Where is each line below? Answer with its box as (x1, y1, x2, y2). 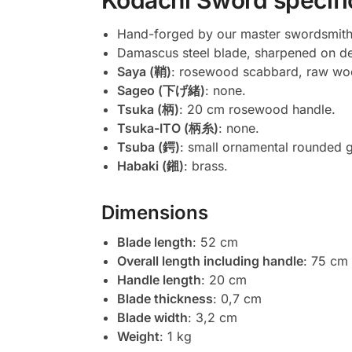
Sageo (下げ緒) (116, 82, 205, 99)
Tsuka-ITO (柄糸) (116, 120, 218, 137)
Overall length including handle (116, 253, 303, 269)
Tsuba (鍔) (116, 139, 180, 156)
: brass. (183, 158, 228, 174)
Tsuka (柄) (116, 101, 179, 118)
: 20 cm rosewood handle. (178, 101, 335, 118)
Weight (116, 328, 159, 345)
